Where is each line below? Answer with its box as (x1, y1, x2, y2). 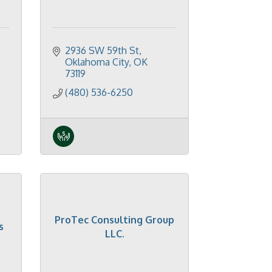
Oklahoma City (65, 56, 129, 68)
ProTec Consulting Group (55, 213, 174, 226)
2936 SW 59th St (65, 44, 139, 56)
